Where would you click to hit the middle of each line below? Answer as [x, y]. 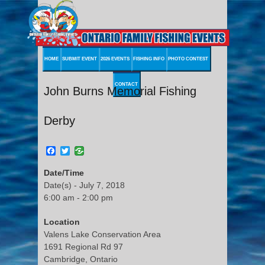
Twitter [84, 150]
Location [62, 222]
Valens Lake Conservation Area [102, 234]
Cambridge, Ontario [81, 259]
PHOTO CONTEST [188, 59]
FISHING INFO [148, 59]
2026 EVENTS [115, 59]
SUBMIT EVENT [79, 59]
